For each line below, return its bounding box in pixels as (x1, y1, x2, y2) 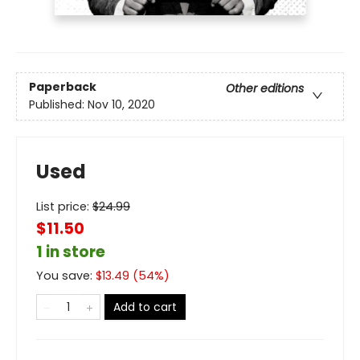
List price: (36, 198, 92, 215)
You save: (36, 267, 96, 284)
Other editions (226, 80, 304, 96)
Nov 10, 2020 (88, 96, 155, 112)
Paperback (29, 78, 96, 95)
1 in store (36, 240, 105, 263)
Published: (29, 96, 88, 112)
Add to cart (113, 298, 177, 315)
